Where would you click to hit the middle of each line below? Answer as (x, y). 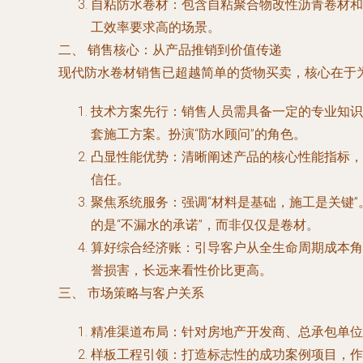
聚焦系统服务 (130, 202)
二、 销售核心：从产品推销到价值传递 (170, 50)
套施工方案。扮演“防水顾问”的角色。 (199, 134)
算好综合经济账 (136, 248)
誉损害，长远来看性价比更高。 (181, 270)
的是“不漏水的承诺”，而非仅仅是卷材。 (205, 225)
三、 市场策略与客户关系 (131, 293)
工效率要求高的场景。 (156, 27)
